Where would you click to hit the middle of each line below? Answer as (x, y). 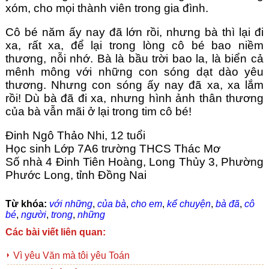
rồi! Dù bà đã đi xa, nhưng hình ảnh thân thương (134, 98)
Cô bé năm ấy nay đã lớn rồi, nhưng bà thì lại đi (134, 32)
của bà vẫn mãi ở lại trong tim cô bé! (98, 112)
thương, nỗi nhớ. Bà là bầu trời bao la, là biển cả (134, 59)
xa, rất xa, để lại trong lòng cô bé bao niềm (134, 46)
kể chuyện (189, 204)
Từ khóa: (27, 204)
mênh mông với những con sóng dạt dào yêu (134, 72)
